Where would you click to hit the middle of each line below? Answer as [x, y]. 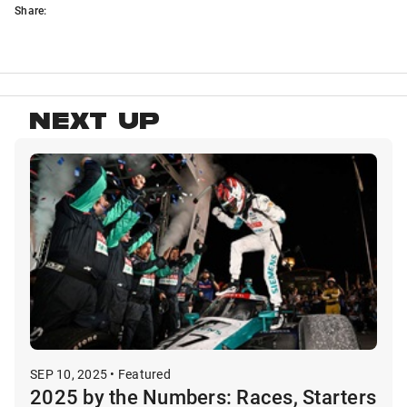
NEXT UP [95, 124]
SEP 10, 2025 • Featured [100, 373]
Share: [31, 10]
